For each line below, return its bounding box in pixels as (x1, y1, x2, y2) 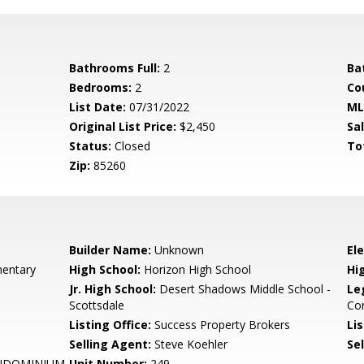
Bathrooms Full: (69, 60, 161, 76)
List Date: (69, 99, 127, 115)
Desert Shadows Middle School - (156, 281, 331, 297)
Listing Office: (69, 317, 152, 332)
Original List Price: (69, 119, 177, 134)
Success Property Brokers (151, 317, 291, 332)
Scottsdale (69, 297, 125, 313)
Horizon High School (141, 262, 252, 277)
